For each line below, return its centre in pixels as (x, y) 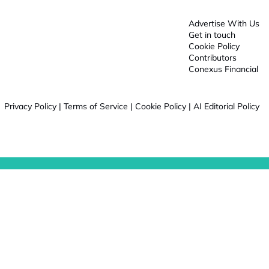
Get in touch (212, 35)
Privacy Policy (30, 106)
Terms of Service (96, 106)
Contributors (213, 58)
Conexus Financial (223, 69)
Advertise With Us (224, 23)
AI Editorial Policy (226, 106)
